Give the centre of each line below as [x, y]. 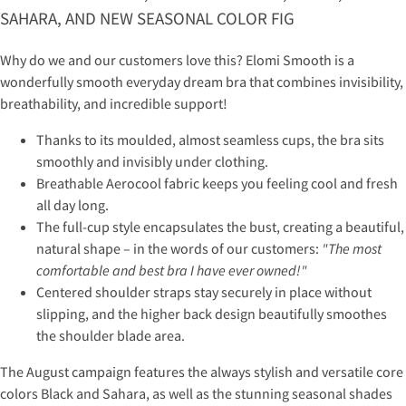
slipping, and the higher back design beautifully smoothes [212, 313]
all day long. [72, 204]
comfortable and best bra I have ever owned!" [172, 270]
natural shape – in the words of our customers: [179, 248]
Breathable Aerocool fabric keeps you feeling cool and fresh [217, 183]
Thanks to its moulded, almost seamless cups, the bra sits [210, 139]
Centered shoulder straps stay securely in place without [204, 291]
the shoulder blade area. [111, 335]
